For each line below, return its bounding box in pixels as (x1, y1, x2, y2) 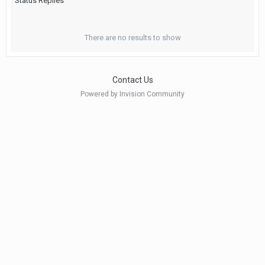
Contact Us (112, 75, 153, 85)
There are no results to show (84, 33, 181, 42)
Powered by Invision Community (80, 90, 185, 99)
